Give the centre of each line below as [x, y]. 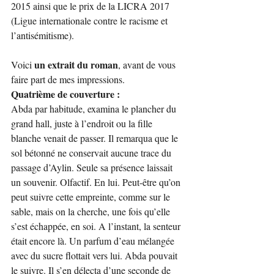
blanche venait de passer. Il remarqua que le [96, 138]
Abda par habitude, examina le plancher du [95, 108]
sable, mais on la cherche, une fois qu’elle [92, 211]
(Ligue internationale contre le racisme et [91, 20]
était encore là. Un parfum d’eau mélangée [94, 240]
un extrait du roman [76, 64]
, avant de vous [148, 64]
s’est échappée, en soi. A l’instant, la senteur [97, 226]
